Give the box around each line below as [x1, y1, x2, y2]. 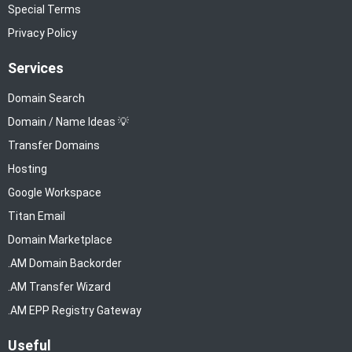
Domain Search [8, 91, 85, 104]
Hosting [8, 162, 47, 175]
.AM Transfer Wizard [8, 280, 111, 293]
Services [8, 60, 64, 77]
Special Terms [8, 3, 81, 16]
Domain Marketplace [8, 233, 112, 246]
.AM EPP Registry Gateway [8, 303, 141, 317]
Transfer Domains [8, 138, 100, 152]
